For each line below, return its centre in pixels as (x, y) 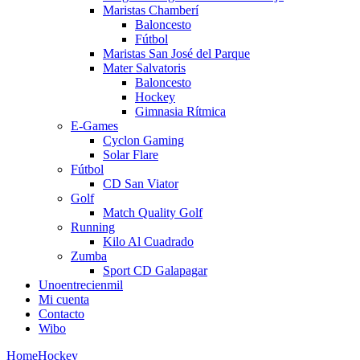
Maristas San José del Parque (176, 53)
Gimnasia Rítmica (180, 111)
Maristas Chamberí (151, 10)
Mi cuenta (64, 299)
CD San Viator (141, 183)
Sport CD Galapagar (155, 270)
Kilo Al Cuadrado (148, 241)
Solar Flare (131, 154)
